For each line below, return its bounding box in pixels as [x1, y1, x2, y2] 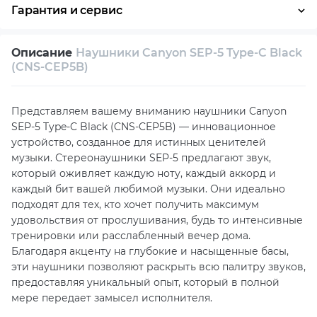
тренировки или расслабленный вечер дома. [11, 229, 250, 242]
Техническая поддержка [34, 82, 158, 95]
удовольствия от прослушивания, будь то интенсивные [11, 214, 303, 226]
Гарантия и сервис [11, 4, 122, 17]
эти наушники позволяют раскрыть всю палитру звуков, [11, 260, 306, 273]
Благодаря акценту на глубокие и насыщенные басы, [11, 245, 289, 258]
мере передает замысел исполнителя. [11, 292, 212, 304]
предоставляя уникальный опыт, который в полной [11, 276, 279, 289]
